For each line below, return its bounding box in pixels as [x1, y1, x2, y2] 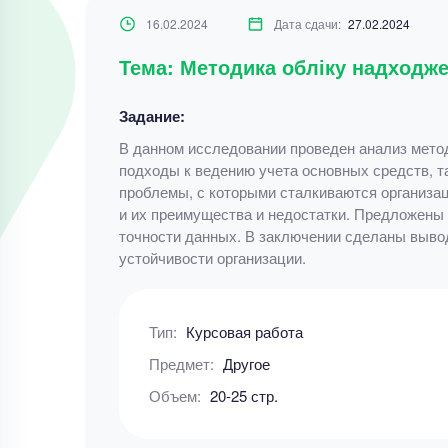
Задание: [118, 105, 185, 127]
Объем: [148, 385, 205, 406]
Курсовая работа [185, 321, 303, 342]
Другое [222, 353, 270, 374]
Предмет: [148, 353, 218, 374]
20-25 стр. [209, 385, 278, 406]
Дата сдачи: [273, 15, 344, 32]
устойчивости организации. [118, 247, 306, 268]
